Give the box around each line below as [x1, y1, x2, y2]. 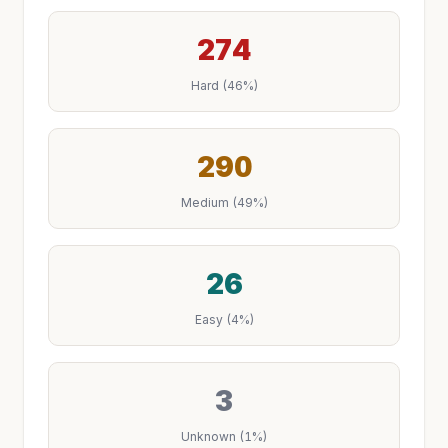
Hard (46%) [190, 78, 258, 93]
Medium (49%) [180, 195, 268, 210]
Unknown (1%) [181, 429, 267, 444]
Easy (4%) [194, 312, 254, 327]
